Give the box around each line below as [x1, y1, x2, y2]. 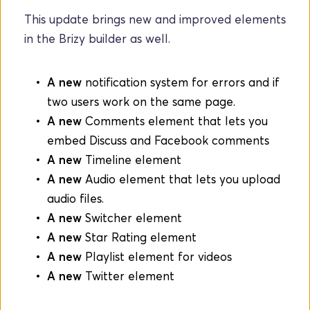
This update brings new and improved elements [24, 12, 286, 26]
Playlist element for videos [82, 249, 232, 264]
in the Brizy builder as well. [24, 31, 170, 46]
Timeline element [85, 152, 181, 167]
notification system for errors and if [82, 75, 280, 89]
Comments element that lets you [82, 113, 268, 128]
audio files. [47, 191, 104, 206]
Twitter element [82, 268, 174, 283]
